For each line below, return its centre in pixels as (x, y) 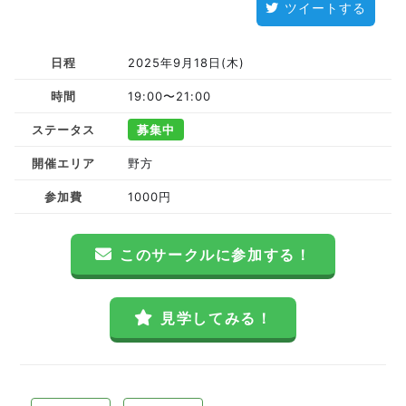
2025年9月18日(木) (186, 63)
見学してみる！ (217, 318)
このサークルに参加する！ (216, 255)
